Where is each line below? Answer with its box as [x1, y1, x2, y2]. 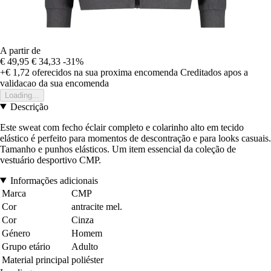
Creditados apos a [180, 67, 248, 77]
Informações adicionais [10, 175, 98, 186]
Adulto [71, 241, 98, 252]
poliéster [71, 254, 103, 265]
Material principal [2, 254, 69, 265]
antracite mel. [71, 201, 122, 212]
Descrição [10, 101, 48, 112]
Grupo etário [2, 241, 50, 252]
